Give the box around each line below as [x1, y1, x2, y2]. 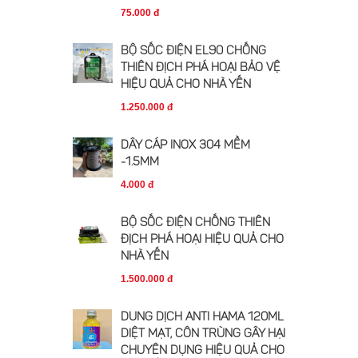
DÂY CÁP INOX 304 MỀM [121, 140, 250, 152]
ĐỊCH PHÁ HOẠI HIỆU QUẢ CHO [121, 234, 284, 246]
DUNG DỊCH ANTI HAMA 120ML [121, 312, 284, 324]
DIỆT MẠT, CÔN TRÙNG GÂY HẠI [121, 328, 285, 340]
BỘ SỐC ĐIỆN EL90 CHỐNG [121, 46, 266, 58]
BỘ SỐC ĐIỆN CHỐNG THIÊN [121, 217, 270, 229]
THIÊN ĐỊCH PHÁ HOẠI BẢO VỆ [121, 62, 280, 74]
